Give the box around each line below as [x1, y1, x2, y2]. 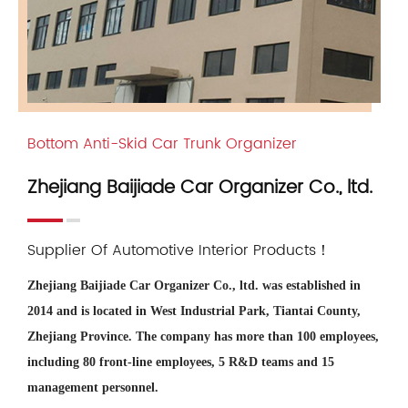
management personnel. [27, 381, 158, 395]
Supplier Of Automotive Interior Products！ [27, 239, 331, 263]
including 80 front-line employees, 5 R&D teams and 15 [27, 355, 334, 370]
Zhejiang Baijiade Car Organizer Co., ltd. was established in [27, 279, 361, 293]
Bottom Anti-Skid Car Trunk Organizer [27, 132, 297, 157]
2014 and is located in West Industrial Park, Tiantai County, [27, 304, 361, 319]
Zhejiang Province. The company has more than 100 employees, [27, 330, 379, 344]
